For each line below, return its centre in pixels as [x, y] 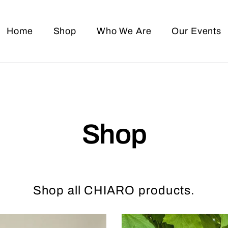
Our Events [196, 31]
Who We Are [124, 31]
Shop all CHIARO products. [114, 190]
